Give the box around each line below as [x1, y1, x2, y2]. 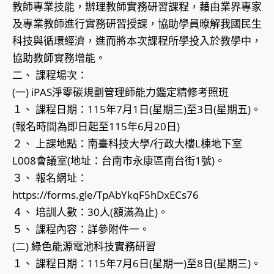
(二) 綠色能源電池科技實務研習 [12, 239, 156, 254]
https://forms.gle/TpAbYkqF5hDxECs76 [12, 188, 199, 202]
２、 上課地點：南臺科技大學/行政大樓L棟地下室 [12, 136, 242, 151]
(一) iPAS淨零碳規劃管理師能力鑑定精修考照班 [12, 85, 229, 100]
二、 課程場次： [12, 68, 87, 83]
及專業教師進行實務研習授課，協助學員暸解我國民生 [12, 17, 262, 31]
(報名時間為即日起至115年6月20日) [12, 119, 180, 134]
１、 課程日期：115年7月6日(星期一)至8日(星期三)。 [12, 256, 261, 271]
